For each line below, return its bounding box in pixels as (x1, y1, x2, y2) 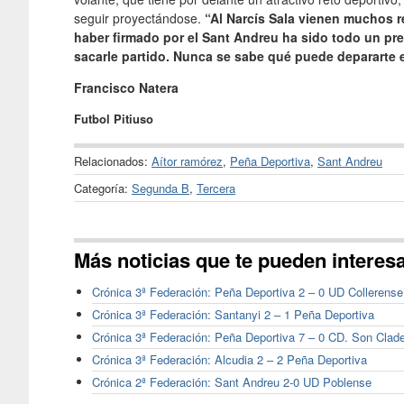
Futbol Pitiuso (74, 109, 153, 127)
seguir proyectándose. (74, 8, 205, 27)
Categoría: (74, 179, 132, 197)
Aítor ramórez (151, 151, 223, 170)
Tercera (197, 179, 235, 197)
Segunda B (132, 179, 189, 197)
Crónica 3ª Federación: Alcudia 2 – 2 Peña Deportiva (92, 351, 367, 369)
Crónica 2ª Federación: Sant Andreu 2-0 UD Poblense (92, 373, 372, 391)
